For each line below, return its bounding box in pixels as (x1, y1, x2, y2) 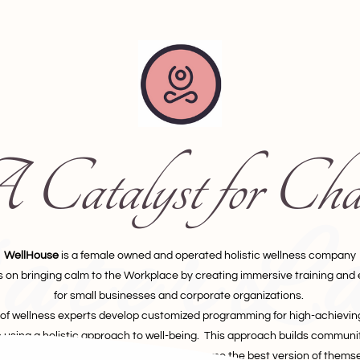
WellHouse (4, 250, 59, 262)
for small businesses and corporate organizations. (54, 290, 306, 302)
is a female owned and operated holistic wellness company (59, 250, 356, 262)
